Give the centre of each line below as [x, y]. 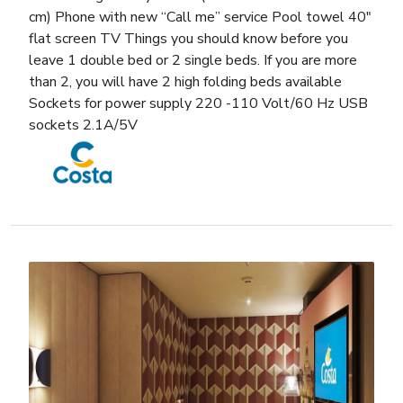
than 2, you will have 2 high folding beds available [185, 82]
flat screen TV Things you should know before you [188, 39]
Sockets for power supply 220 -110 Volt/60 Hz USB [198, 104]
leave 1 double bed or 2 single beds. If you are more [193, 61]
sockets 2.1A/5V [83, 125]
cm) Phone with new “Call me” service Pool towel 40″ [200, 18]
